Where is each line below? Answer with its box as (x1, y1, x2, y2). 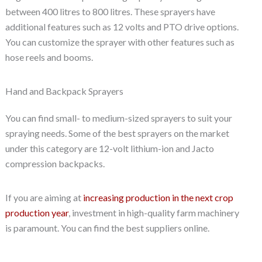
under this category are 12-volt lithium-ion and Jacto (5, 143, 214, 154)
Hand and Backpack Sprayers (5, 85, 123, 97)
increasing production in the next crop (81, 192, 233, 204)
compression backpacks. (5, 158, 105, 170)
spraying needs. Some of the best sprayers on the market (5, 127, 229, 139)
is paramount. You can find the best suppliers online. (5, 222, 209, 234)
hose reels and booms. (5, 51, 93, 63)
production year (5, 207, 68, 219)
